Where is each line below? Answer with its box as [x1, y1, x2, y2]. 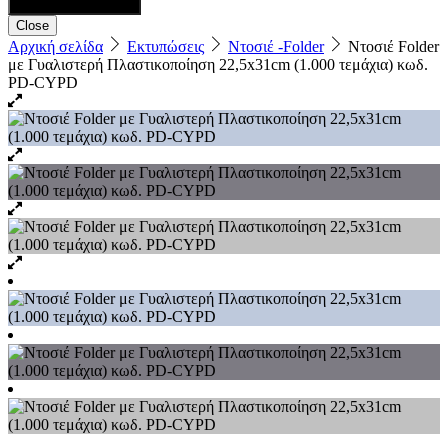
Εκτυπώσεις [127, 37, 204, 55]
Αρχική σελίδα [8, 37, 103, 55]
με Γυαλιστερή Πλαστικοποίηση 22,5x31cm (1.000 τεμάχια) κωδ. [8, 55, 428, 73]
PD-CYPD [8, 73, 78, 91]
